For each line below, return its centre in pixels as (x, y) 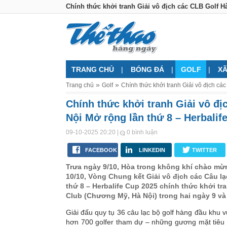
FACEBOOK (101, 150)
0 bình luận (141, 133)
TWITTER (205, 150)
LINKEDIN (152, 150)
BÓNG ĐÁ (147, 69)
